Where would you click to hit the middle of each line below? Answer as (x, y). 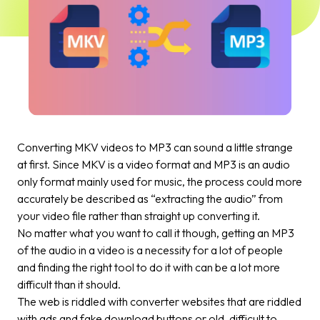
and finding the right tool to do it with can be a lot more (149, 267)
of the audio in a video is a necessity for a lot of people (150, 250)
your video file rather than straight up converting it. (140, 216)
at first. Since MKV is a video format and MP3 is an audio (154, 165)
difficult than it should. (70, 285)
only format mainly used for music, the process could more (160, 182)
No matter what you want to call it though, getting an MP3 (156, 233)
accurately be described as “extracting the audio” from (150, 199)
